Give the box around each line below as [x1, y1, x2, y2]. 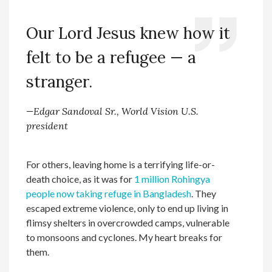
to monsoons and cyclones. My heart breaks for [26, 231, 223, 243]
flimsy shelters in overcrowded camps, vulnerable [26, 217, 230, 228]
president [26, 120, 69, 132]
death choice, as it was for [26, 173, 135, 185]
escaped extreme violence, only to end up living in [26, 202, 229, 214]
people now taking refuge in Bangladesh [26, 188, 192, 199]
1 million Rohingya [134, 173, 211, 185]
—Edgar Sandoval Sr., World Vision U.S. [26, 105, 199, 117]
